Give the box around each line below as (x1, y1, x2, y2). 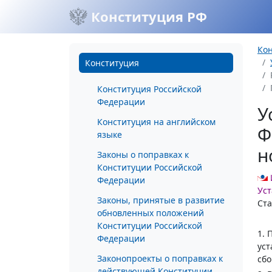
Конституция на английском (97, 116, 216, 127)
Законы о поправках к (97, 149, 189, 160)
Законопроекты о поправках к (97, 253, 223, 264)
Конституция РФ (87, 7, 207, 25)
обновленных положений (97, 207, 204, 219)
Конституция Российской (97, 83, 202, 95)
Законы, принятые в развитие (97, 194, 225, 206)
